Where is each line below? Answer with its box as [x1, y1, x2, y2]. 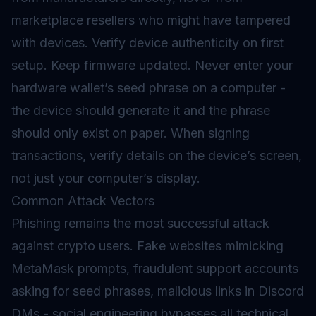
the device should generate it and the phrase [11, 103, 270, 118]
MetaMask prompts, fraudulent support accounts [11, 261, 298, 276]
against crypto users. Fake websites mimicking [11, 238, 284, 253]
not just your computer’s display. [11, 171, 200, 186]
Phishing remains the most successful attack [11, 216, 269, 231]
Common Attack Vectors [11, 193, 154, 208]
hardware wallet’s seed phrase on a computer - [11, 80, 286, 95]
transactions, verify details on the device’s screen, [11, 148, 302, 163]
